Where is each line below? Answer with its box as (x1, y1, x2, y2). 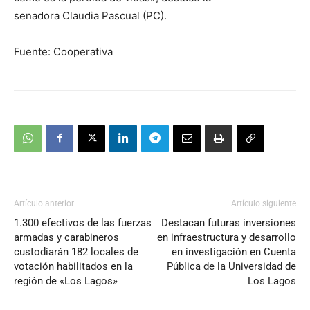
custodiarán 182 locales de (14, 245, 138, 258)
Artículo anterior (14, 198, 74, 208)
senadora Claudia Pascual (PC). (14, 8, 167, 22)
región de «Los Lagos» (14, 274, 118, 287)
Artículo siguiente (231, 198, 296, 208)
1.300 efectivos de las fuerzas (14, 216, 152, 229)
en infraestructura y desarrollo (157, 230, 296, 244)
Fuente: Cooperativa (14, 44, 113, 58)
